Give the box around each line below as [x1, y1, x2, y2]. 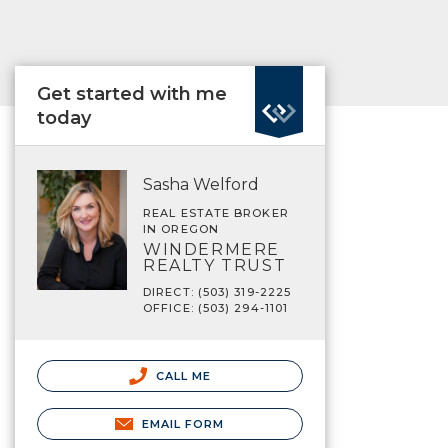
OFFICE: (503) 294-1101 [143, 301, 289, 315]
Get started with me [37, 83, 227, 105]
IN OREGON [143, 222, 219, 236]
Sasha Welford [143, 175, 259, 194]
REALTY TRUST [143, 256, 287, 275]
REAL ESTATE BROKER [143, 206, 289, 220]
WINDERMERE [143, 240, 280, 259]
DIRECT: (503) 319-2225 [143, 285, 292, 299]
